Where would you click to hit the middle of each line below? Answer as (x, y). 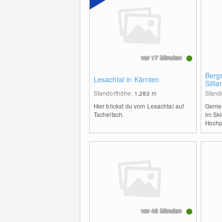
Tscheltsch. (109, 114)
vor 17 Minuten (162, 57)
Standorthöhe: (114, 93)
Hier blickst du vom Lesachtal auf (139, 106)
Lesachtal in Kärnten (126, 79)
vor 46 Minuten (162, 210)
